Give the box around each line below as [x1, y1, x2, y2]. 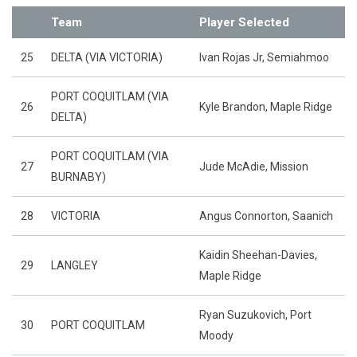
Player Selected [199, 15, 289, 29]
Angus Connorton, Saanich [199, 210, 333, 222]
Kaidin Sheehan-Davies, [199, 249, 317, 261]
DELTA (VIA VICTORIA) [51, 51, 165, 64]
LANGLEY [51, 259, 98, 272]
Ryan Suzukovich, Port [199, 308, 312, 321]
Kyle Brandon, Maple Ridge [199, 100, 335, 113]
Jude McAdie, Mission [199, 160, 308, 173]
